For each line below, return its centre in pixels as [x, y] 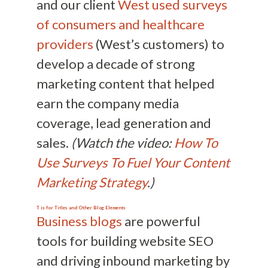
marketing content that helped [125, 84]
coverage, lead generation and [124, 123]
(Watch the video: [122, 143]
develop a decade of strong [115, 64]
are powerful [161, 221]
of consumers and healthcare [120, 25]
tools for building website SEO [125, 241]
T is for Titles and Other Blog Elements [81, 208]
